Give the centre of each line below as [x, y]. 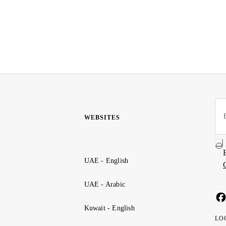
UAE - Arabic [105, 184]
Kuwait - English [109, 208]
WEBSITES [102, 118]
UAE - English [106, 161]
